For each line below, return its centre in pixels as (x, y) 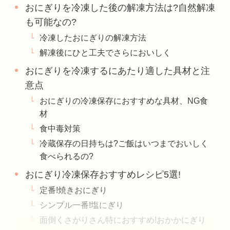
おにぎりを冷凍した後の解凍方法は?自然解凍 (120, 7)
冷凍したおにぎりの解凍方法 (93, 37)
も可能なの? (51, 22)
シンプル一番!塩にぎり (82, 205)
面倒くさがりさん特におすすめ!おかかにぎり (123, 219)
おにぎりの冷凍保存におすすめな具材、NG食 (124, 100)
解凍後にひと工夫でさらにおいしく (106, 52)
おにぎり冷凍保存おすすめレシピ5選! (103, 174)
